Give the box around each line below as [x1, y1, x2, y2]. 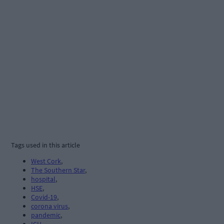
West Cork [31, 156, 61, 166]
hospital [31, 174, 55, 184]
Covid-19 [31, 192, 57, 202]
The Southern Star [31, 165, 85, 175]
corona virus [31, 201, 68, 211]
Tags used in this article [11, 140, 80, 150]
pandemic [31, 210, 60, 220]
